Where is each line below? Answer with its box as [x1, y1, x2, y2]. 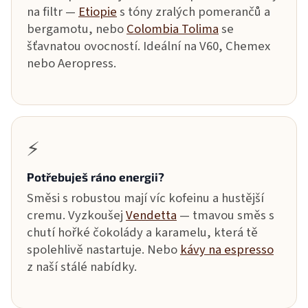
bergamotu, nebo [27, 20, 126, 38]
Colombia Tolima [126, 20, 219, 38]
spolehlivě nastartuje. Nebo [27, 241, 180, 259]
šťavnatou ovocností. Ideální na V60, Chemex [27, 37, 270, 56]
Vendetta [126, 206, 177, 225]
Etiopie [78, 3, 117, 21]
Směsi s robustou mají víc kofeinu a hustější [27, 189, 264, 208]
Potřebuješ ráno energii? [27, 170, 164, 184]
